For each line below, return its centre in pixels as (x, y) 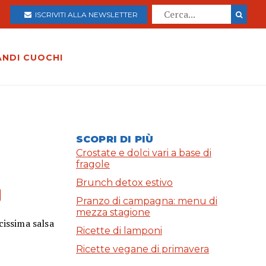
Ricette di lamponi (119, 231)
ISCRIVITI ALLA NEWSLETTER (85, 14)
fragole (93, 164)
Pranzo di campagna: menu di (147, 201)
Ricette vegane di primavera (142, 249)
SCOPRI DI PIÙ (115, 140)
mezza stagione (113, 213)
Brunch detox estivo (124, 183)
